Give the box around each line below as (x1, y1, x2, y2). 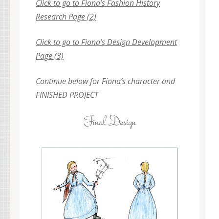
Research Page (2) (36, 11, 96, 22)
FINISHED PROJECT (36, 89, 98, 101)
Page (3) (36, 50, 64, 62)
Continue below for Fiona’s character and (36, 76, 175, 87)
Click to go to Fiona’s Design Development (36, 37, 177, 48)
